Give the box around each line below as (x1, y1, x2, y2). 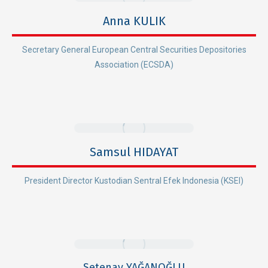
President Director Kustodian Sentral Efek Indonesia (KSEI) (25, 175, 243, 185)
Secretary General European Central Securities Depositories (22, 44, 246, 54)
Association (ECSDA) (95, 59, 173, 69)
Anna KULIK (102, 13, 166, 28)
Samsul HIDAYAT (90, 144, 178, 159)
